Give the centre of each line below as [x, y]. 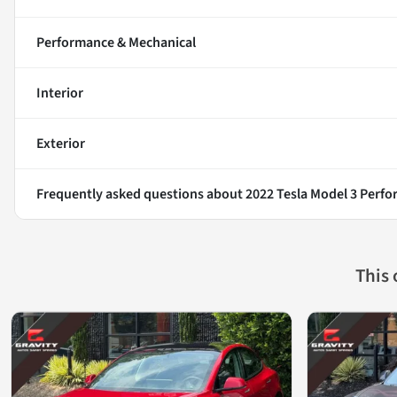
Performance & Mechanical [116, 43]
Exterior [61, 144]
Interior [60, 93]
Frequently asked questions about [141, 195]
